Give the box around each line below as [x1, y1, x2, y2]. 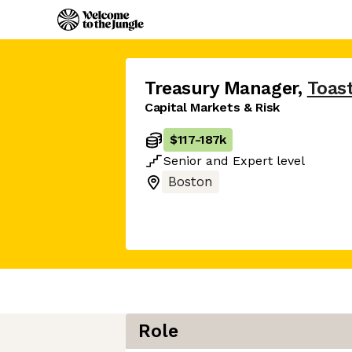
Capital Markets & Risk [145, 100, 280, 115]
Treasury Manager [145, 78, 298, 99]
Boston [168, 174, 213, 189]
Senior [163, 153, 202, 168]
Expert [233, 153, 273, 168]
